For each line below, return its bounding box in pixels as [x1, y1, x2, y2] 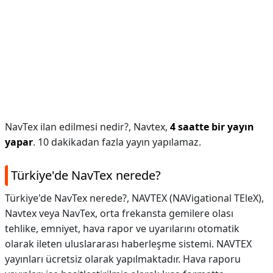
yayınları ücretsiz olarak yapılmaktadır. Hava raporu [5, 252, 241, 266]
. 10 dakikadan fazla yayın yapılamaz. [33, 135, 201, 149]
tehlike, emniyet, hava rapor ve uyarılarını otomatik [5, 222, 239, 235]
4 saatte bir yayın [170, 120, 254, 133]
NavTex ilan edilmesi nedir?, [5, 120, 133, 133]
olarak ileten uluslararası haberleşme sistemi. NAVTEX [5, 237, 252, 250]
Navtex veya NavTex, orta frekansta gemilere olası [5, 207, 233, 220]
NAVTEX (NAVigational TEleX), [132, 191, 264, 205]
